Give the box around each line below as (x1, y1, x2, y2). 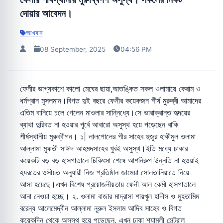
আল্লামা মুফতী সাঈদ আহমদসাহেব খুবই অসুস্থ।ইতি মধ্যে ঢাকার (20, 143, 188, 153)
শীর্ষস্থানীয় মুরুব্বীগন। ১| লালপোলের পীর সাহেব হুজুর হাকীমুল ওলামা (20, 131, 196, 141)
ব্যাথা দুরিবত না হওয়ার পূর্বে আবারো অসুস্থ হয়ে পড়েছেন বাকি (20, 119, 178, 129)
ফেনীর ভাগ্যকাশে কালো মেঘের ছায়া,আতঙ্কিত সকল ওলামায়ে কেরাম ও (20, 83, 201, 94)
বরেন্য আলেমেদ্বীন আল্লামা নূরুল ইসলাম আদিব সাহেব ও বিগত (20, 203, 182, 213)
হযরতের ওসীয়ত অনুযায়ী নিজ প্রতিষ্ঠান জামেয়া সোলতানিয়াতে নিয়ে (20, 167, 189, 177)
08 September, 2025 (40, 45, 106, 53)
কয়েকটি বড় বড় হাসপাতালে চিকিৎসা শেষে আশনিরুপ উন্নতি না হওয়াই (20, 155, 199, 165)
